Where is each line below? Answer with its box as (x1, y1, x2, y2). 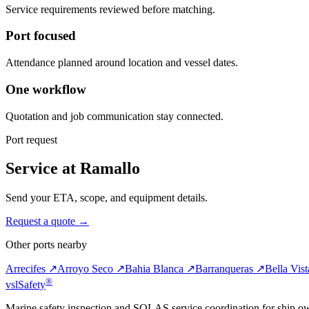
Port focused (6, 28, 76, 43)
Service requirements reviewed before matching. (6, 3, 215, 15)
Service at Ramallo (6, 159, 140, 178)
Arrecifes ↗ (6, 263, 57, 275)
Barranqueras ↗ (195, 263, 265, 275)
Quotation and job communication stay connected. (6, 110, 223, 122)
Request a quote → (6, 215, 89, 228)
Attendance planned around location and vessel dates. (6, 57, 238, 69)
